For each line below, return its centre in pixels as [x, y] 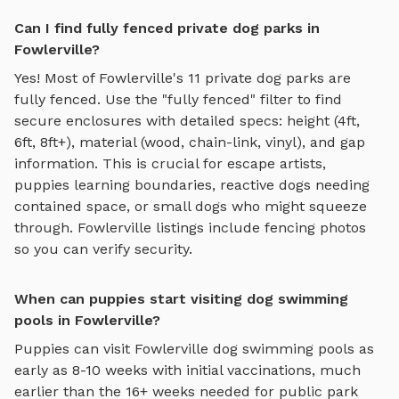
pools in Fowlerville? [87, 320]
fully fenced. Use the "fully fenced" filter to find [178, 99]
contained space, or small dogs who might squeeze [191, 206]
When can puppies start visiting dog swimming [181, 298]
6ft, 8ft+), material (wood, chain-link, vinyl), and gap [190, 142]
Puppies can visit [74, 348]
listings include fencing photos [259, 227]
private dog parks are [276, 77]
